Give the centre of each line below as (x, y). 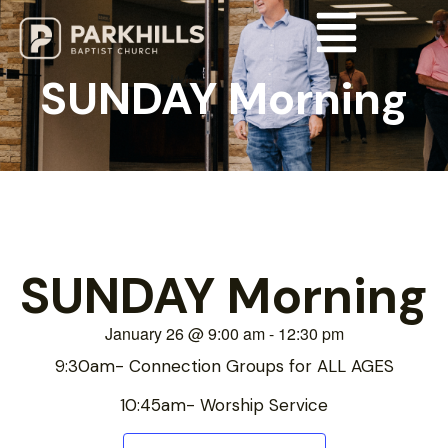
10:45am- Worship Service (224, 405)
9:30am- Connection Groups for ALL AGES (224, 365)
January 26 (144, 333)
